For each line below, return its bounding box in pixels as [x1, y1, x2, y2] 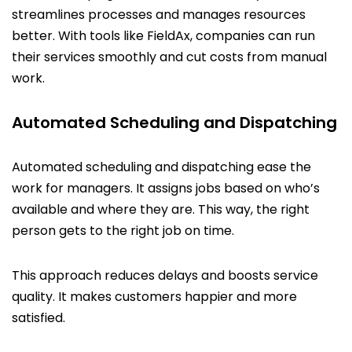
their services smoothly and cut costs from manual [12, 47, 327, 66]
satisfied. [12, 308, 65, 327]
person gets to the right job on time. [12, 221, 234, 240]
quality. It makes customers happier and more [12, 287, 297, 306]
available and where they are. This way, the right [12, 200, 310, 218]
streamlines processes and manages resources [12, 5, 306, 24]
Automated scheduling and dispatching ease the [12, 157, 311, 176]
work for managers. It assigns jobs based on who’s [12, 178, 320, 197]
